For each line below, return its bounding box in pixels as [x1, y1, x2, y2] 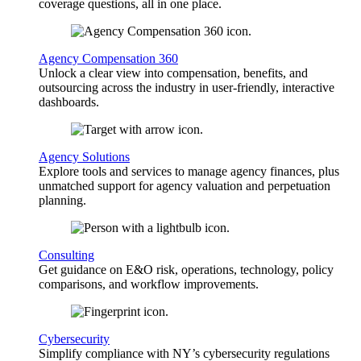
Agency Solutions [39, 150, 130, 164]
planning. [39, 193, 86, 208]
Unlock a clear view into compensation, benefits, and [39, 66, 308, 81]
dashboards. [39, 95, 99, 110]
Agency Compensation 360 [39, 52, 178, 66]
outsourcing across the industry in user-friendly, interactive [39, 81, 334, 95]
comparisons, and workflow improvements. [39, 277, 259, 292]
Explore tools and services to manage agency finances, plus [39, 164, 339, 179]
